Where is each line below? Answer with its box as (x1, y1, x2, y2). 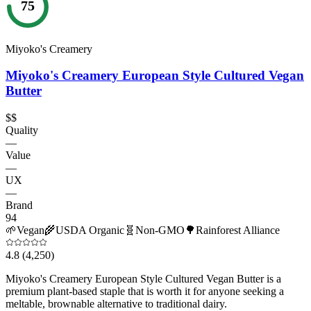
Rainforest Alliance (196, 224, 280, 236)
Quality (6, 124, 38, 136)
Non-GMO (135, 224, 185, 236)
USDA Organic (56, 224, 124, 236)
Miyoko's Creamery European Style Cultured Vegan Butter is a (6, 273, 281, 285)
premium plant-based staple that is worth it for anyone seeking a (6, 285, 284, 297)
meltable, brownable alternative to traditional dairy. (6, 298, 227, 310)
